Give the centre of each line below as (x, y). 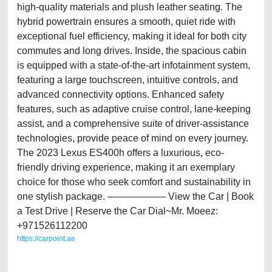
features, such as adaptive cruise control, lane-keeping (134, 109)
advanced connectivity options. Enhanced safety (121, 94)
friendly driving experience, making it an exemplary (126, 167)
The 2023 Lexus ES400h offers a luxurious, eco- (121, 153)
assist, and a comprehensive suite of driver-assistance (133, 124)
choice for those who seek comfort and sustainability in (134, 182)
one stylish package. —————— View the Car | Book (135, 196)
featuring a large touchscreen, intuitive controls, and (127, 80)
